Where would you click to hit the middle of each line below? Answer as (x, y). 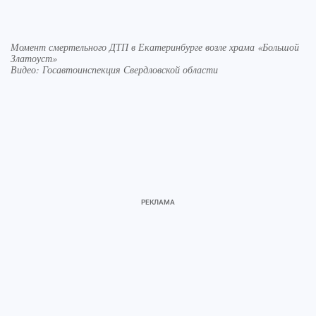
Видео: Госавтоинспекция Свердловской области (114, 70)
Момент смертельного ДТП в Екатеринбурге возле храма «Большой (155, 47)
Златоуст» (34, 59)
